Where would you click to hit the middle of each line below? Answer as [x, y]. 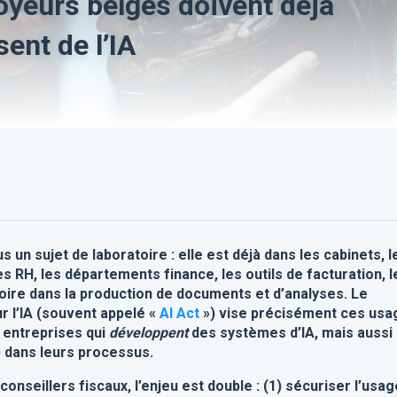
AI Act [179, 313]
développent [148, 333]
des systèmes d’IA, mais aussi [290, 333]
